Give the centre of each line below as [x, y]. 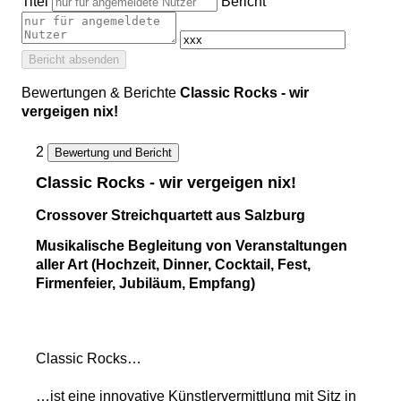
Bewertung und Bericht [113, 153]
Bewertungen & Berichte [101, 93]
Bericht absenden [74, 60]
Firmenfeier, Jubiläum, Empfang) [145, 283]
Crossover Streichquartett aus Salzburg [171, 215]
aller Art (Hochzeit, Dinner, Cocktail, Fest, [173, 264]
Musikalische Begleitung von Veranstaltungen [192, 245]
